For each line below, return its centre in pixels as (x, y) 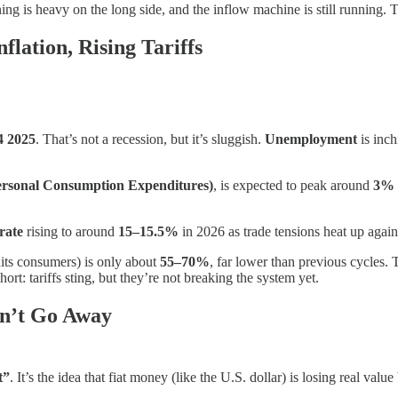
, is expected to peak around (293, 185)
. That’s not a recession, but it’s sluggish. (150, 139)
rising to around (71, 231)
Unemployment (311, 139)
